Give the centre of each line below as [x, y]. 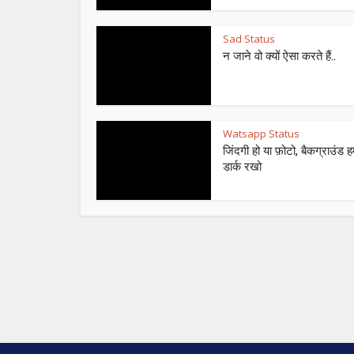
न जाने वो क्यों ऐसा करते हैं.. [279, 56]
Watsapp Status [261, 134]
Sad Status [249, 39]
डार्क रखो [242, 166]
